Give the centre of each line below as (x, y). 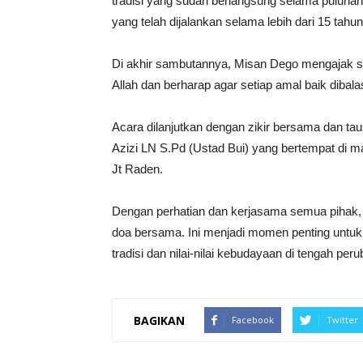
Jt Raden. (137, 169)
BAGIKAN (159, 320)
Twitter (342, 320)
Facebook (253, 320)
